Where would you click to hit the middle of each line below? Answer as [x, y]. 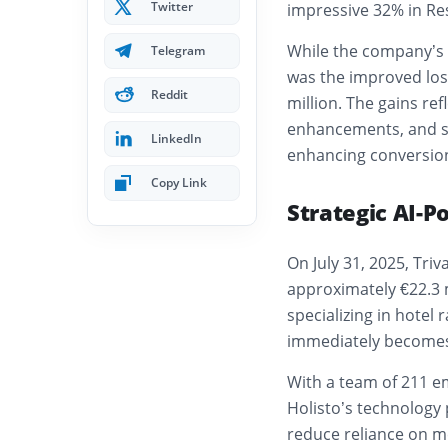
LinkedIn [176, 139]
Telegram [178, 51]
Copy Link [179, 183]
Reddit [169, 95]
